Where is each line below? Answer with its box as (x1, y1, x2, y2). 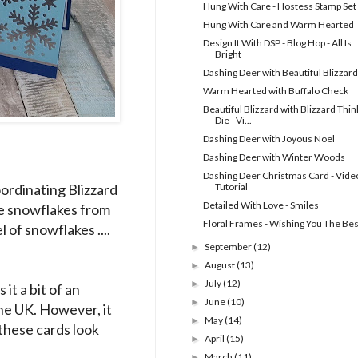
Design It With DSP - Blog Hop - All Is (202, 37, 352, 50)
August (205, 259, 237, 272)
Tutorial (214, 181, 248, 193)
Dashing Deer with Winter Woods (202, 151, 345, 164)
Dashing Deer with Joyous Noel (202, 133, 335, 145)
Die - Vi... (214, 114, 252, 127)
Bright (214, 48, 241, 61)
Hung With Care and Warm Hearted (202, 18, 354, 31)
